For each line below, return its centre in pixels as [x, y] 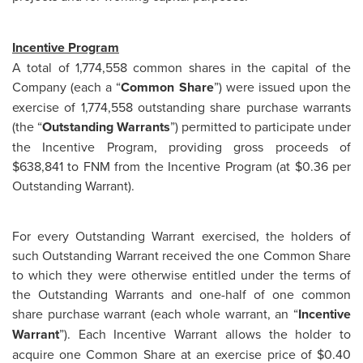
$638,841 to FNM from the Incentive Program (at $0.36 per [181, 166]
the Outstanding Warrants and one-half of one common [181, 295]
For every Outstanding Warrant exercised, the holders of [181, 236]
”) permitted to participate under [261, 126]
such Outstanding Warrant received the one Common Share [181, 256]
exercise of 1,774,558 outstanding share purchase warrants [181, 107]
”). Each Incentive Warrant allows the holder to [205, 334]
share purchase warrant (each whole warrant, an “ [155, 314]
